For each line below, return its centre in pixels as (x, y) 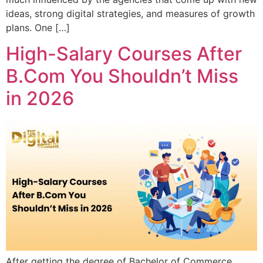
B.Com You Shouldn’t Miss (122, 76)
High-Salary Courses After (124, 54)
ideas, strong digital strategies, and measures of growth (130, 13)
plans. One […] (38, 27)
